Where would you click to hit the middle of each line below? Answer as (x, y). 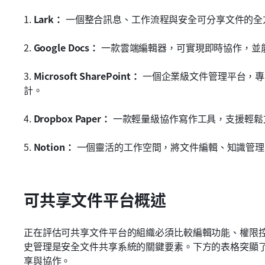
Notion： (53, 147)
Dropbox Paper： (71, 118)
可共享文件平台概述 (95, 200)
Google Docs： (65, 47)
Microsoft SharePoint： (85, 76)
